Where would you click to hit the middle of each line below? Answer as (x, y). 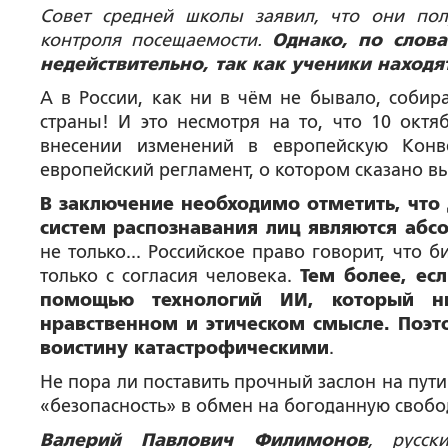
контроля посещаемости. (156, 40)
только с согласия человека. (170, 276)
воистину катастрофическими (184, 348)
